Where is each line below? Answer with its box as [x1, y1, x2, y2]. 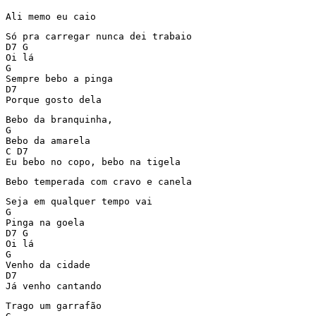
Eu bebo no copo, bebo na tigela [6, 157, 181, 167]
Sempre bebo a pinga [6, 73, 113, 84]
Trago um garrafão [6, 300, 102, 311]
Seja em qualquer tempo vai [6, 196, 152, 207]
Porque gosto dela [6, 95, 102, 105]
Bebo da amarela [6, 135, 90, 146]
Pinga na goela [6, 217, 85, 228]
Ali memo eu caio [6, 11, 96, 22]
